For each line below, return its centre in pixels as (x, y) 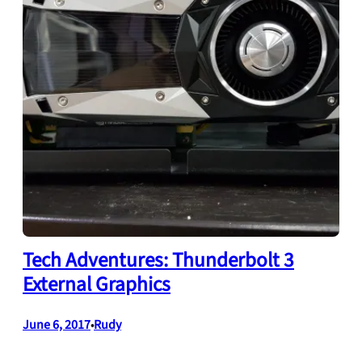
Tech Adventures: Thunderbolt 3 (158, 261)
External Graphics (97, 285)
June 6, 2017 (57, 324)
